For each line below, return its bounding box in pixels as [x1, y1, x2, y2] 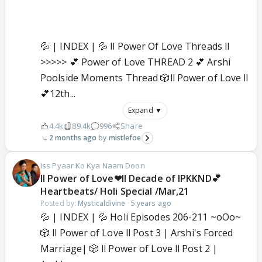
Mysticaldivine [78, 198, 126, 209]
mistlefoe [108, 133, 142, 143]
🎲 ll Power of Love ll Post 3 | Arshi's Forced [40, 226, 233, 240]
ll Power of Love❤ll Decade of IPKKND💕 [40, 172, 221, 185]
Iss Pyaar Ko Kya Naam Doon [40, 160, 145, 171]
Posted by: [40, 198, 78, 209]
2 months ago [49, 133, 97, 143]
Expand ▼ [128, 105, 162, 116]
